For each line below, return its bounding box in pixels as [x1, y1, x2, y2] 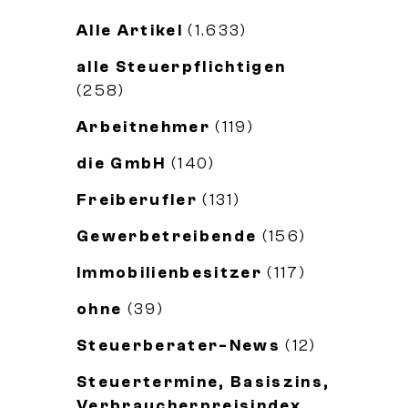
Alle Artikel [76, 21, 183, 40]
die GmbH [76, 154, 167, 173]
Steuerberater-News [76, 336, 280, 355]
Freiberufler [76, 190, 198, 209]
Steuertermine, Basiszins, [76, 372, 331, 392]
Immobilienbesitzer [76, 263, 262, 282]
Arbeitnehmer [76, 117, 210, 137]
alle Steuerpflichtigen [76, 57, 287, 76]
